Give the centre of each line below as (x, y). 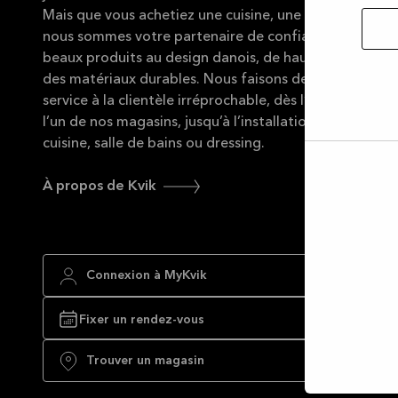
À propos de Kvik (99, 187)
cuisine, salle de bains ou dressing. (154, 144)
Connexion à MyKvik (147, 276)
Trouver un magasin (145, 361)
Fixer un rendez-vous (142, 320)
